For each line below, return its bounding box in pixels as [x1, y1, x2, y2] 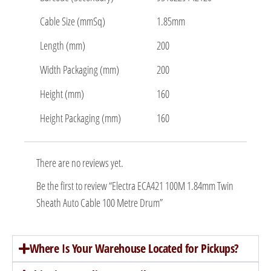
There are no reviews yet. [36, 155, 123, 171]
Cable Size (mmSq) [40, 14, 105, 29]
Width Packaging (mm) [40, 62, 119, 77]
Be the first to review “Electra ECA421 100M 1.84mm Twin [36, 178, 233, 194]
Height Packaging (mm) [40, 111, 121, 126]
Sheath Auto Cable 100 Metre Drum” [36, 195, 163, 211]
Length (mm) [40, 38, 85, 53]
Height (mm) [40, 87, 84, 102]
